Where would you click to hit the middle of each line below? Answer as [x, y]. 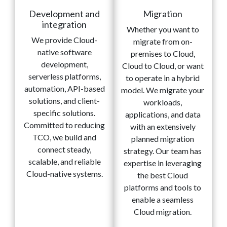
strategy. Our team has [163, 151]
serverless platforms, [64, 77]
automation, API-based [64, 89]
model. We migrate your [163, 90]
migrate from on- [163, 42]
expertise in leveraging [163, 163]
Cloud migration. [163, 212]
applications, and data [163, 115]
